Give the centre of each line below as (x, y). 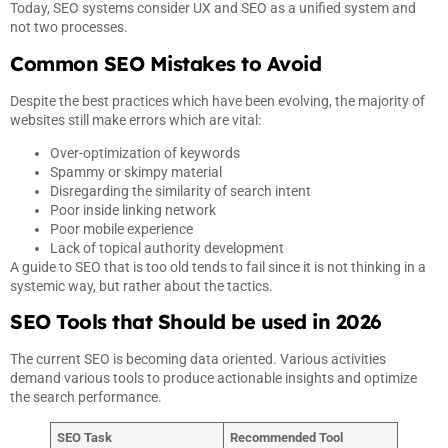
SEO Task (85, 437)
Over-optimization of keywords (145, 153)
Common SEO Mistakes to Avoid (165, 63)
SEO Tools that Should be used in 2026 (196, 322)
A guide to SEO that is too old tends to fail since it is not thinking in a (218, 267)
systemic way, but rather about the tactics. (141, 286)
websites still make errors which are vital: (135, 119)
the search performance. (86, 397)
